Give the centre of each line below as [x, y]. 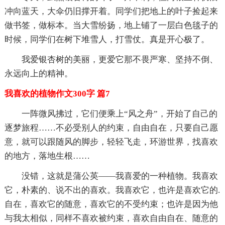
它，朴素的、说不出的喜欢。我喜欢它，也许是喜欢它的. [112, 190]
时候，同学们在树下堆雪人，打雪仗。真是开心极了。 [107, 39]
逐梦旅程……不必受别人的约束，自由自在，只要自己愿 [111, 128]
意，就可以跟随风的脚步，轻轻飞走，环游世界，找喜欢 [111, 142]
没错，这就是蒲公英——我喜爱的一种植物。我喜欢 [120, 176]
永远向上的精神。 [38, 73]
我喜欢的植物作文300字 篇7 [57, 93]
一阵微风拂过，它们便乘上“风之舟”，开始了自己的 [119, 114]
